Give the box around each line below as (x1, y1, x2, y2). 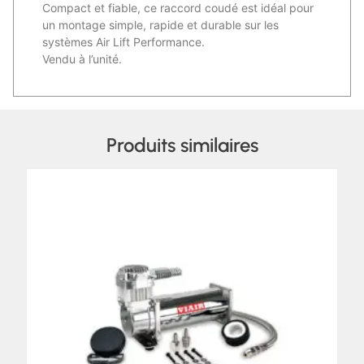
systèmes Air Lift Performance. (42, 35, 205, 50)
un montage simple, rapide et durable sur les (42, 18, 279, 32)
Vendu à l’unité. (42, 52, 122, 67)
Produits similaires (106, 133, 258, 158)
